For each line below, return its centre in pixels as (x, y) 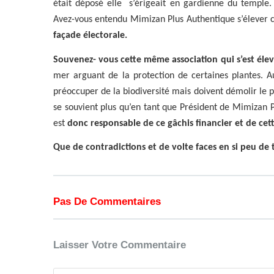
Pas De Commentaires (107, 202)
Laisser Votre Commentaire (120, 245)
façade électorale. (90, 36)
